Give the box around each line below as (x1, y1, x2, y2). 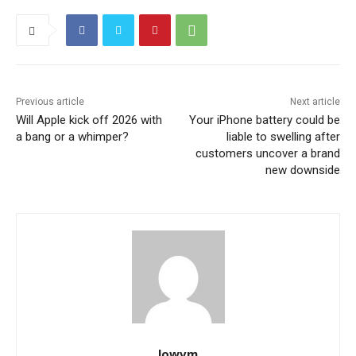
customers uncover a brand (195, 146, 340, 161)
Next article (289, 96, 340, 108)
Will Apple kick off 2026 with (16, 113, 162, 128)
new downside (265, 163, 340, 178)
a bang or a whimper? (16, 130, 129, 145)
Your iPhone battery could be (188, 113, 340, 128)
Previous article (16, 96, 84, 108)
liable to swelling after (226, 130, 340, 145)
